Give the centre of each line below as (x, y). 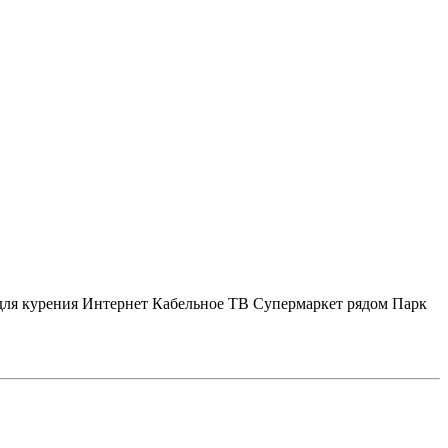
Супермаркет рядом (320, 303)
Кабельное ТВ (200, 303)
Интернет (115, 303)
